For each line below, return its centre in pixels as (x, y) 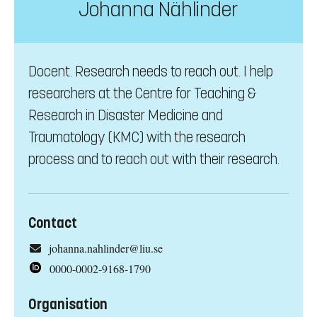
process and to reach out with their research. (154, 160)
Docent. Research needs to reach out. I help (151, 72)
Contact (53, 224)
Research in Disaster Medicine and (126, 116)
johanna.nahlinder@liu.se (105, 248)
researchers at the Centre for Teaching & (143, 94)
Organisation (68, 305)
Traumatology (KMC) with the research (137, 138)
